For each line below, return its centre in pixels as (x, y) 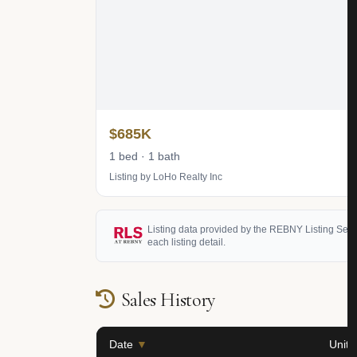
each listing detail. (186, 242)
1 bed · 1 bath (145, 156)
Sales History (168, 300)
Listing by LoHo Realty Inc (166, 177)
